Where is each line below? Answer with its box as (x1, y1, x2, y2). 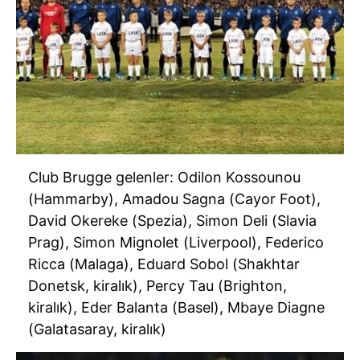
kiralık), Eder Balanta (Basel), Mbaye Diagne (28, 299, 325, 317)
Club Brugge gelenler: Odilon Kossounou (28, 169, 301, 186)
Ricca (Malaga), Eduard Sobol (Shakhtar (28, 256, 300, 273)
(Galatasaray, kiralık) (28, 321, 166, 338)
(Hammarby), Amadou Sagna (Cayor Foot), (28, 190, 321, 208)
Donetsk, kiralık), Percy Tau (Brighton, (28, 277, 287, 295)
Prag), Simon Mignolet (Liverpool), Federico (28, 234, 324, 252)
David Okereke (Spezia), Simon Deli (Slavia (28, 212, 317, 230)
